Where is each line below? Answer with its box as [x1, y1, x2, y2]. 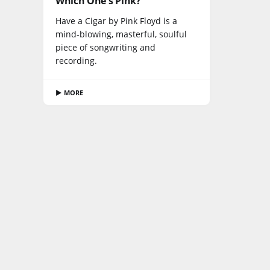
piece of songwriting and [55, 42, 155, 54]
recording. [55, 55, 97, 67]
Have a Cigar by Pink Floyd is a [55, 15, 177, 27]
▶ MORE [55, 88, 84, 98]
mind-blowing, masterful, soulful [55, 28, 187, 40]
